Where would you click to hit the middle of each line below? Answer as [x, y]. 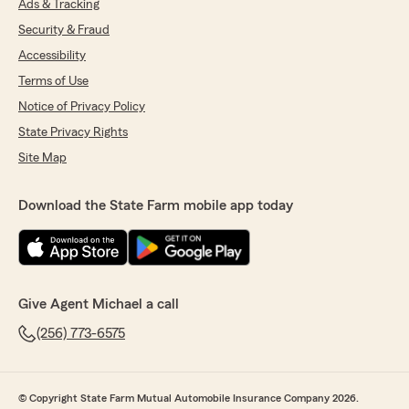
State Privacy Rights [73, 132]
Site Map [42, 158]
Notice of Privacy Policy [82, 107]
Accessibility [52, 56]
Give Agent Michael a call [99, 304]
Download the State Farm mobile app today [156, 205]
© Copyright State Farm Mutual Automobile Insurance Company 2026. [189, 398]
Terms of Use [53, 81]
